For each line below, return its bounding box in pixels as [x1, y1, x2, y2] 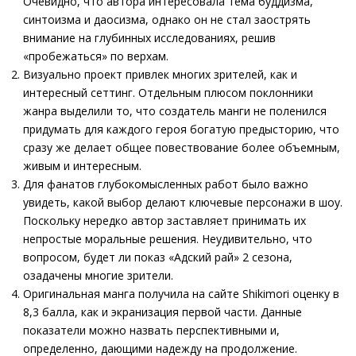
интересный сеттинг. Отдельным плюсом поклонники [23, 85, 313, 100]
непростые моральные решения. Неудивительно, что [23, 231, 312, 246]
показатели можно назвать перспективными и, [23, 323, 280, 338]
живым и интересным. [23, 158, 141, 173]
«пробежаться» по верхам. [23, 48, 168, 64]
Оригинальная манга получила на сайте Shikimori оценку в [23, 286, 339, 301]
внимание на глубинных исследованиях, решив [23, 30, 276, 45]
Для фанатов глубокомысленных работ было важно [23, 176, 308, 192]
